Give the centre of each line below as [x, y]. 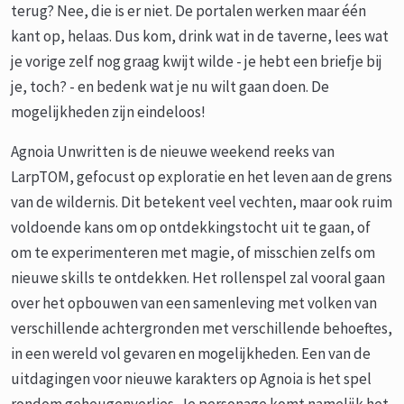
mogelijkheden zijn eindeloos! [108, 112]
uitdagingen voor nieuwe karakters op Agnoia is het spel [191, 379]
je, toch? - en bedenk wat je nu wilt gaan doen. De [170, 87]
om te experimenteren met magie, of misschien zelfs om [193, 252]
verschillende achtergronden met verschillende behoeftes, [202, 328]
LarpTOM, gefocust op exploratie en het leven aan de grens [202, 177]
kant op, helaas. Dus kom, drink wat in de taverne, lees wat [200, 36]
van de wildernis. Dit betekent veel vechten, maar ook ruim [202, 202]
